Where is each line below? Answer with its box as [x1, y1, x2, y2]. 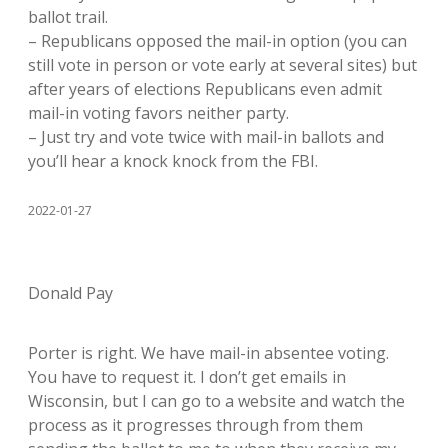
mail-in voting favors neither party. [28, 102, 289, 124]
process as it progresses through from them [28, 414, 363, 436]
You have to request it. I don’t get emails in [28, 366, 346, 388]
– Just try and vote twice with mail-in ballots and [28, 126, 384, 148]
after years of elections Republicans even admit [28, 78, 382, 100]
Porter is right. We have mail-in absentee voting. [28, 342, 389, 364]
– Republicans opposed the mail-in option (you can [28, 30, 407, 52]
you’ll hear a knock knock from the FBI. [28, 150, 318, 172]
